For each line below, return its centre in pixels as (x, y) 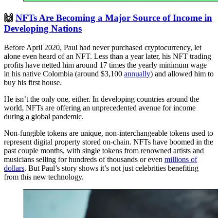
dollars (14, 168)
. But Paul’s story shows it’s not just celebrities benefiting (111, 168)
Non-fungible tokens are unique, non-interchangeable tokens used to (109, 133)
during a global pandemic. (44, 116)
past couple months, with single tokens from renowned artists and (104, 150)
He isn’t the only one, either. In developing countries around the (101, 99)
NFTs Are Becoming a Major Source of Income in (114, 18)
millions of (181, 159)
